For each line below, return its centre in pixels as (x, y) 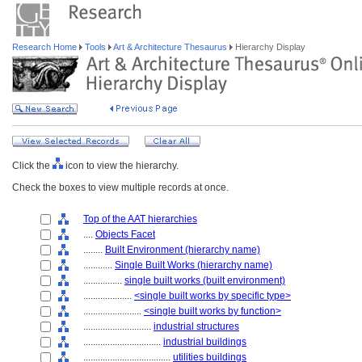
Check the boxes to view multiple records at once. (120, 187)
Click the (32, 166)
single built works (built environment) (205, 280)
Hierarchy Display (269, 47)
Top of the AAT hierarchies (140, 219)
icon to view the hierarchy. (121, 166)
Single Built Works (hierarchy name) (194, 265)
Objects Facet (125, 234)
